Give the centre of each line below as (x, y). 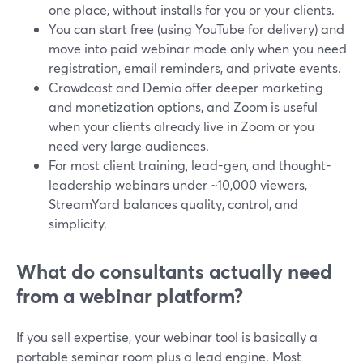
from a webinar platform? (130, 296)
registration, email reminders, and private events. (195, 68)
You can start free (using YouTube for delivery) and (196, 29)
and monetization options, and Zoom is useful (183, 107)
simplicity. (78, 223)
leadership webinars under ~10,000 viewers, (178, 184)
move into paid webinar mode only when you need (198, 48)
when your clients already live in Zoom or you (181, 126)
